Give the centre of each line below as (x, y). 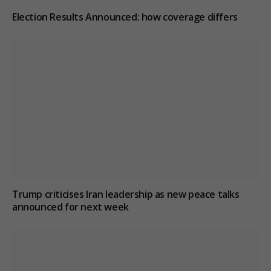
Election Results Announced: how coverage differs (125, 17)
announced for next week (70, 207)
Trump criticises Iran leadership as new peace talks (126, 194)
